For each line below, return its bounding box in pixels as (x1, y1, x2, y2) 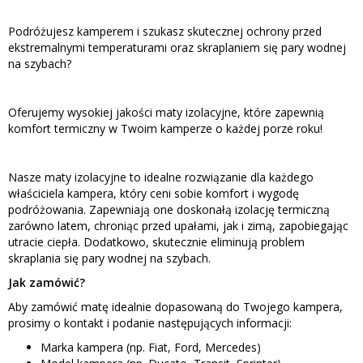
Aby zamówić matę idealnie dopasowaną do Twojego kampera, (8, 298, 343, 314)
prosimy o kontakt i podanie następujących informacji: (8, 314, 292, 331)
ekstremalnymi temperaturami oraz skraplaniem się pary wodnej (8, 39, 346, 55)
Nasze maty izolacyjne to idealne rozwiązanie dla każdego (8, 169, 314, 185)
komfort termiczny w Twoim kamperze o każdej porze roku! (8, 120, 322, 136)
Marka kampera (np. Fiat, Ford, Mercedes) (41, 339, 261, 355)
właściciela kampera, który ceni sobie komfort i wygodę (8, 185, 299, 201)
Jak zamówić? (8, 274, 85, 290)
